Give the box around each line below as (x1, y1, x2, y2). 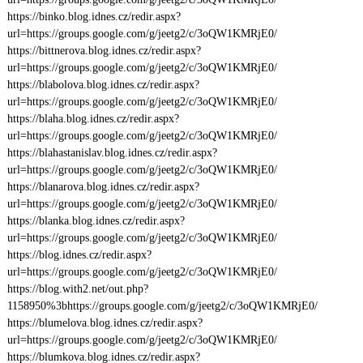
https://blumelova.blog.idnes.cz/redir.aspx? (6, 317, 203, 329)
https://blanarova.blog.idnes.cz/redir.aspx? (6, 181, 199, 193)
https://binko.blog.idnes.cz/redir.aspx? (6, 11, 181, 23)
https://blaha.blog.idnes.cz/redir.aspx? (6, 113, 179, 125)
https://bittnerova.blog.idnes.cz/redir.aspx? (6, 45, 201, 57)
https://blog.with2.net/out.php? (6, 283, 148, 295)
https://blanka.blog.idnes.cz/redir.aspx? (6, 215, 185, 227)
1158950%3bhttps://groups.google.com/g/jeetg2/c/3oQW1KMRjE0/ (6, 300, 318, 312)
